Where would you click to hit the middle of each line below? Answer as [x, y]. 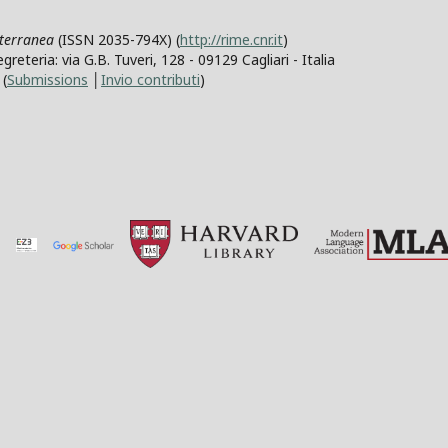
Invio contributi [150, 79]
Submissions [47, 79]
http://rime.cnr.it [231, 39]
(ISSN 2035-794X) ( [117, 39]
